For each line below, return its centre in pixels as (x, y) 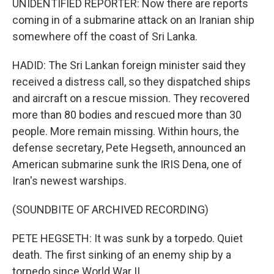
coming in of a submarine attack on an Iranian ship (133, 20)
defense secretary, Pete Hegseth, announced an (129, 148)
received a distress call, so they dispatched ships (131, 82)
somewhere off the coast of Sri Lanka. (105, 36)
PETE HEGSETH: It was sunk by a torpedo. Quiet (128, 238)
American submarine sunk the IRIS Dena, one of (127, 164)
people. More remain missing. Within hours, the (126, 131)
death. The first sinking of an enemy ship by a (122, 255)
